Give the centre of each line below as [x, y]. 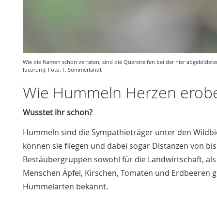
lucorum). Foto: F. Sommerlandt [62, 69]
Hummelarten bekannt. [65, 186]
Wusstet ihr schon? [58, 112]
